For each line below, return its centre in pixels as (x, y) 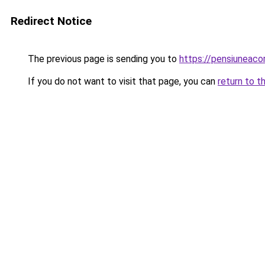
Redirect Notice (51, 21)
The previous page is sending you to (102, 59)
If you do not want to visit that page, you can (122, 81)
